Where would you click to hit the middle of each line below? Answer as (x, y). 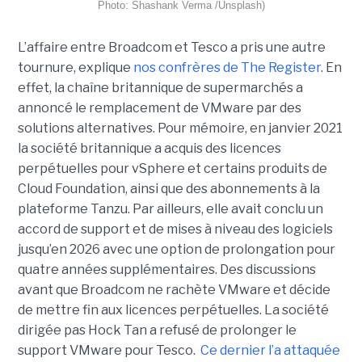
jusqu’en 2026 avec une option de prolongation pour (176, 250)
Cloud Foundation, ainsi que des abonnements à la (168, 189)
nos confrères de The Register (227, 68)
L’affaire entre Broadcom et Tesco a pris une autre (171, 48)
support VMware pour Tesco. (107, 351)
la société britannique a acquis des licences (149, 149)
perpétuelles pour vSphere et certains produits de (172, 169)
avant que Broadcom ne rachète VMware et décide (174, 290)
